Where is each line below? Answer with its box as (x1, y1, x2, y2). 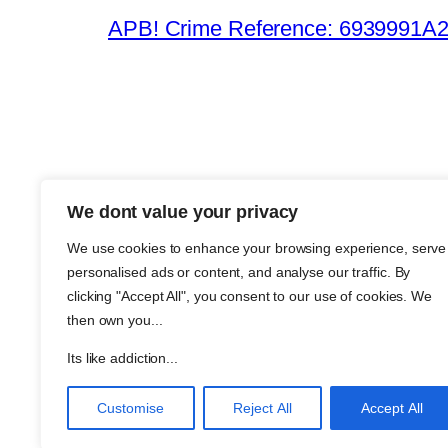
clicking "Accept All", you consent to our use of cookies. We (67, 288, 432, 304)
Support (358, 314, 434, 340)
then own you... (67, 312, 163, 328)
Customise (97, 400, 165, 416)
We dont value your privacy (67, 202, 299, 222)
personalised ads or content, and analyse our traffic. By (67, 264, 411, 280)
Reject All (233, 400, 292, 416)
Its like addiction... (67, 350, 178, 366)
